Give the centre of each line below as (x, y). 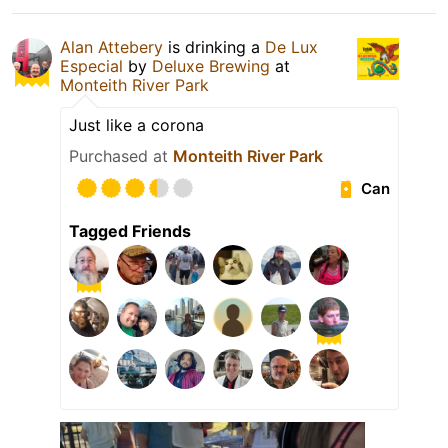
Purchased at (121, 156)
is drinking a (214, 47)
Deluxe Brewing (211, 66)
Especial (91, 66)
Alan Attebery (111, 47)
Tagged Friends (130, 231)
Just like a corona (136, 125)
